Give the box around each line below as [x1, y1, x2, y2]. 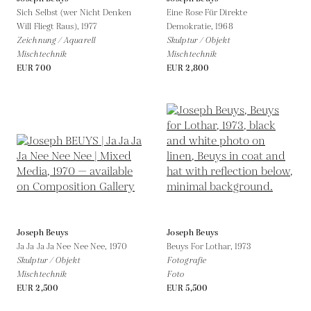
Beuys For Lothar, [167, 240, 235, 253]
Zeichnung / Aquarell [17, 34, 95, 47]
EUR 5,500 [167, 282, 208, 294]
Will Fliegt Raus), [17, 20, 81, 33]
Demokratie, [167, 20, 216, 33]
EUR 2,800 [167, 62, 210, 74]
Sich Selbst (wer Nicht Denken [17, 6, 131, 19]
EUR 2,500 [17, 282, 59, 294]
